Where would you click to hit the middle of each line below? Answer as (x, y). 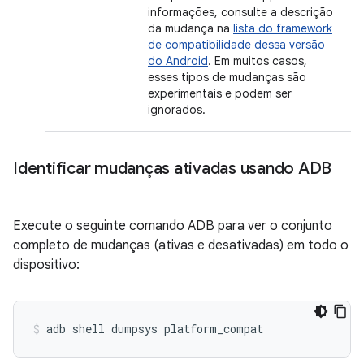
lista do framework (283, 28)
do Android (178, 61)
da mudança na (191, 28)
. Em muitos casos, (258, 61)
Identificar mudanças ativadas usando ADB (172, 168)
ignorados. (177, 109)
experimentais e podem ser (220, 93)
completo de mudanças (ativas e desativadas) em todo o (181, 245)
